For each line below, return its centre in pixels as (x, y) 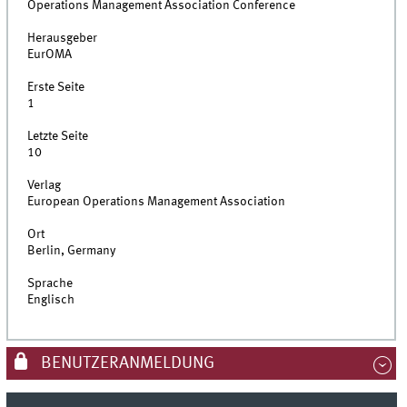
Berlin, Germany (72, 251)
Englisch (51, 300)
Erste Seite (56, 88)
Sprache (50, 284)
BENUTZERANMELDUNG (125, 364)
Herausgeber (63, 39)
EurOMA (50, 55)
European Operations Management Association (157, 202)
